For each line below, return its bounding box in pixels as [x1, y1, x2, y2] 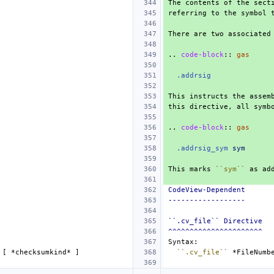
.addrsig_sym [177, 144, 228, 152]
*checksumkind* [11, 248, 71, 256]
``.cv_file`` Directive [168, 217, 262, 225]
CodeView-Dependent [168, 185, 245, 194]
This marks [168, 165, 215, 173]
